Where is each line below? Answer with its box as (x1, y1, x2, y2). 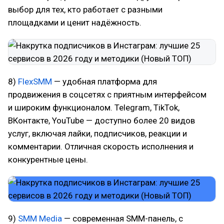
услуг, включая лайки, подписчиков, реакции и (8, 128, 187, 138)
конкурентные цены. (8, 154, 88, 164)
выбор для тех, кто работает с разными (8, 4, 162, 14)
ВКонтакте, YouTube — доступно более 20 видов (8, 115, 195, 125)
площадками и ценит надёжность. (8, 17, 141, 27)
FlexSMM (18, 76, 52, 86)
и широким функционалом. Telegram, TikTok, (8, 102, 179, 112)
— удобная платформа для (52, 76, 157, 86)
